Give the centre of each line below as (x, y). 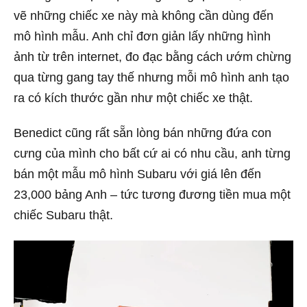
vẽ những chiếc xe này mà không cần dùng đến (144, 15)
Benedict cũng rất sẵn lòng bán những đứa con (143, 133)
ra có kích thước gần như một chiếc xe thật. (133, 98)
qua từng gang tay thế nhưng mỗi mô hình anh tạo (151, 77)
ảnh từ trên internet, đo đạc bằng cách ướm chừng (152, 57)
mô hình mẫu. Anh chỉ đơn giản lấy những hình (142, 36)
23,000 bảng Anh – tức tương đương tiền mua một (152, 195)
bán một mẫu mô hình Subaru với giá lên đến (137, 174)
